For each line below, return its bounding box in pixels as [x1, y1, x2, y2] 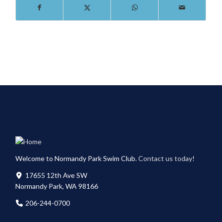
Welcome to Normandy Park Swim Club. [15, 154, 139, 163]
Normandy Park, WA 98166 [15, 181, 99, 190]
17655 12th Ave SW [25, 170, 88, 179]
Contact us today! [138, 154, 195, 163]
